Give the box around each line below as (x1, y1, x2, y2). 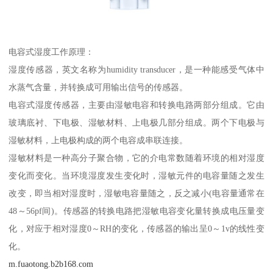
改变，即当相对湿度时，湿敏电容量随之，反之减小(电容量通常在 (9, 188, 264, 198)
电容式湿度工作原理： (9, 46, 94, 57)
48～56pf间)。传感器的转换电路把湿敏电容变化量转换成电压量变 (9, 205, 264, 216)
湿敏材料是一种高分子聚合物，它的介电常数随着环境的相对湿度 (9, 152, 264, 163)
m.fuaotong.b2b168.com (9, 258, 94, 269)
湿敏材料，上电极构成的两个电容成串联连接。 (9, 135, 188, 145)
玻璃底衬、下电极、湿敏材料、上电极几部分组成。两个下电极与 (9, 117, 264, 127)
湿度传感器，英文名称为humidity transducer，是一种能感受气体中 (9, 64, 264, 74)
